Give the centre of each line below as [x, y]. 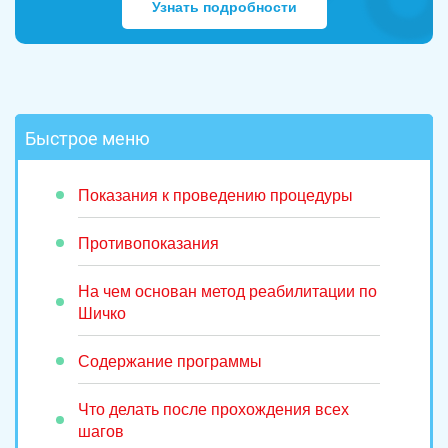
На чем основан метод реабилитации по [227, 292]
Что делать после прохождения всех [213, 410]
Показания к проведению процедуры [215, 196]
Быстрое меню [87, 139]
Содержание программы [170, 362]
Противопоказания [148, 244]
